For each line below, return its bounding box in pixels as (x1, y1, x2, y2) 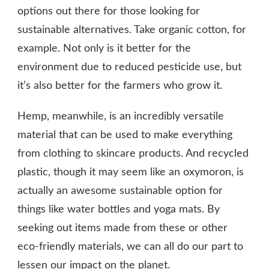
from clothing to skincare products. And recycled (17, 148, 249, 159)
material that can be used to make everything (17, 129, 232, 141)
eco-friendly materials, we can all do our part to (17, 241, 243, 252)
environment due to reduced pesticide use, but (17, 61, 241, 73)
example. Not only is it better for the (17, 43, 191, 54)
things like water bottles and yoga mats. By (17, 204, 220, 215)
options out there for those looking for (17, 5, 200, 17)
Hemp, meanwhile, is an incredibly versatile (17, 110, 224, 122)
